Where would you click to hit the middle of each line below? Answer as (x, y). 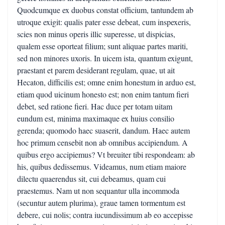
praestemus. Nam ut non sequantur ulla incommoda (98, 191)
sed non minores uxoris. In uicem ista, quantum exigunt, (105, 58)
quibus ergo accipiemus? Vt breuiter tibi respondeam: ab (106, 154)
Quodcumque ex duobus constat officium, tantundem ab (105, 10)
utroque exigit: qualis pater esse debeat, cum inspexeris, (104, 22)
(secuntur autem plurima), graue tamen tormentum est (101, 203)
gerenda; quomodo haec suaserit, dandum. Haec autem (103, 130)
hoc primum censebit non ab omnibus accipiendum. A (102, 142)
